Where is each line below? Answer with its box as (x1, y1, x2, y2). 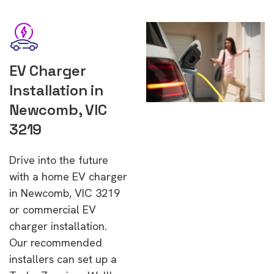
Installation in (9, 81, 103, 100)
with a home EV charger (9, 169, 127, 183)
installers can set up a (9, 252, 117, 266)
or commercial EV (9, 202, 96, 217)
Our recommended (9, 235, 102, 250)
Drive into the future (9, 153, 108, 167)
